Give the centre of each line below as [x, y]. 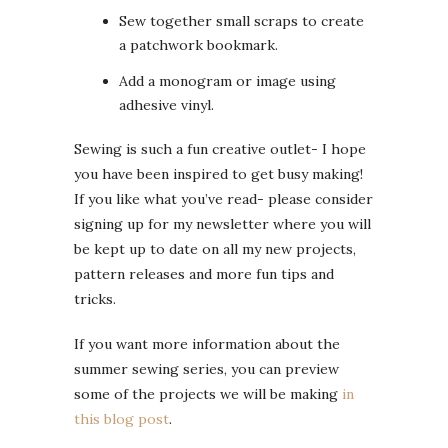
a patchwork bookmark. [198, 45]
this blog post [121, 419]
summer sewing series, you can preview [206, 369]
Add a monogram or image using [227, 81]
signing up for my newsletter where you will [222, 224]
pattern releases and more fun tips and [204, 274]
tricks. [95, 299]
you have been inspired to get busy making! [218, 174]
